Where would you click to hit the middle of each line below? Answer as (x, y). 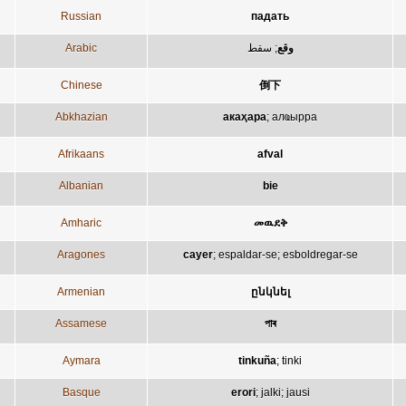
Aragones (81, 254)
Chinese (81, 85)
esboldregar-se (320, 254)
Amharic (81, 222)
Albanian (81, 185)
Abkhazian (81, 116)
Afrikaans (81, 154)
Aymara (81, 360)
